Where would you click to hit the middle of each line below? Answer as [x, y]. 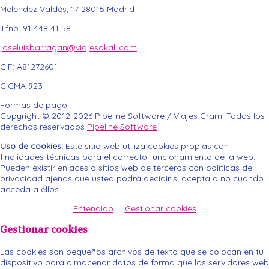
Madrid [121, 9]
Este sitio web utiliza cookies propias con [146, 146]
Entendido [93, 208]
